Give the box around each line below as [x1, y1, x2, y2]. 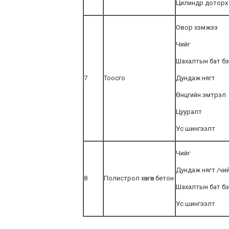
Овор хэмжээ [176, 24, 218, 31]
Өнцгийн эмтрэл [176, 91, 226, 99]
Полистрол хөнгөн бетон [104, 174, 174, 182]
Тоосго [104, 74, 125, 82]
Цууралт [176, 108, 202, 116]
